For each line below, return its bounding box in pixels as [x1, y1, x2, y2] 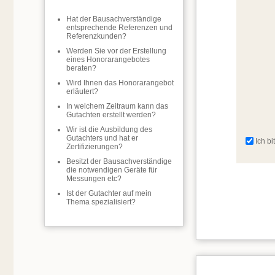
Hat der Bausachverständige [66, 15, 161, 23]
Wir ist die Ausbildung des [66, 125, 152, 134]
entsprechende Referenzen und [66, 23, 172, 32]
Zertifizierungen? [66, 142, 123, 151]
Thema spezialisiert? [66, 198, 136, 206]
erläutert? [66, 87, 98, 96]
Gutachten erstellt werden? [66, 110, 156, 119]
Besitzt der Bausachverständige [66, 157, 172, 166]
